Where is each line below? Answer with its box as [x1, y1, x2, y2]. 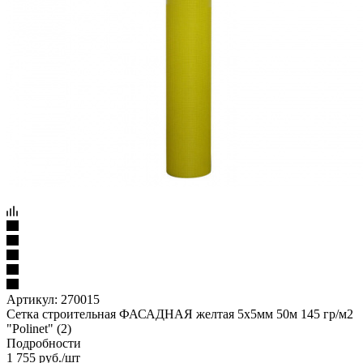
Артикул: [6, 292, 58, 306]
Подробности [6, 335, 81, 350]
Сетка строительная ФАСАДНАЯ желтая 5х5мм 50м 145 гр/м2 [6, 306, 353, 321]
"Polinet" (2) [6, 321, 71, 335]
